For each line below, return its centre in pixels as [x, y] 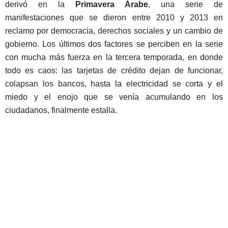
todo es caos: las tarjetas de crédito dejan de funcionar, [114, 71]
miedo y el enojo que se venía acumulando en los [114, 97]
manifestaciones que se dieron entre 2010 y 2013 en [114, 18]
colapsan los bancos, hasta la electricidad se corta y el [114, 84]
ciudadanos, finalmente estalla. [63, 110]
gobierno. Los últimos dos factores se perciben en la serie [114, 44]
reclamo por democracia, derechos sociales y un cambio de [114, 31]
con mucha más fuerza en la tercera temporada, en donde [114, 58]
